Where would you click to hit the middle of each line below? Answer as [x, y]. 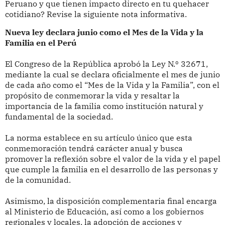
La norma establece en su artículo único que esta [98, 138]
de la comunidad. [38, 180]
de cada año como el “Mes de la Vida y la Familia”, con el [112, 85]
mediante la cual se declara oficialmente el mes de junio [112, 75]
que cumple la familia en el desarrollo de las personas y [111, 170]
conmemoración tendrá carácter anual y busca [94, 148]
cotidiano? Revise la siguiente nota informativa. [96, 14]
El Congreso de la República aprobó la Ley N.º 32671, [106, 64]
